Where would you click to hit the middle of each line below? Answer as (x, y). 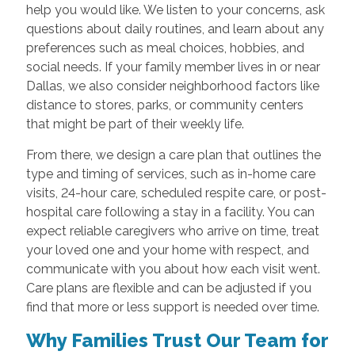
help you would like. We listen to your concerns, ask (175, 10)
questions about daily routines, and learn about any (175, 29)
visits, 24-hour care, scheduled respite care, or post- (176, 193)
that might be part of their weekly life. (135, 124)
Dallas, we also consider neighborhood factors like (172, 86)
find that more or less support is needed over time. (172, 307)
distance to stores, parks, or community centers (164, 105)
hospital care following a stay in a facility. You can (170, 212)
